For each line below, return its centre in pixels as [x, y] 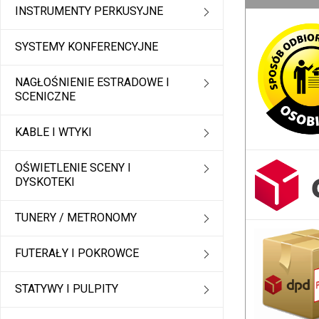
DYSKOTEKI [45, 182]
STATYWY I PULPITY [67, 289]
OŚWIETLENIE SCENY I [73, 168]
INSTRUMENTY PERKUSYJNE [89, 11]
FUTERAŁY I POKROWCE [77, 253]
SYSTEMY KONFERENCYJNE [87, 47]
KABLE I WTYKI [53, 132]
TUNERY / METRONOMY [76, 218]
